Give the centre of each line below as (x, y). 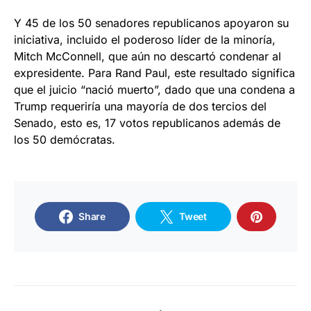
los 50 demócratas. (65, 139)
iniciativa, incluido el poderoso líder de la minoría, (145, 39)
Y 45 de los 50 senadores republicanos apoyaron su (151, 23)
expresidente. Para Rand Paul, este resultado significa (154, 73)
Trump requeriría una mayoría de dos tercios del (140, 106)
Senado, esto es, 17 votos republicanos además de (147, 123)
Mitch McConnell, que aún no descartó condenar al (148, 56)
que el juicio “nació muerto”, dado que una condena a (154, 89)
